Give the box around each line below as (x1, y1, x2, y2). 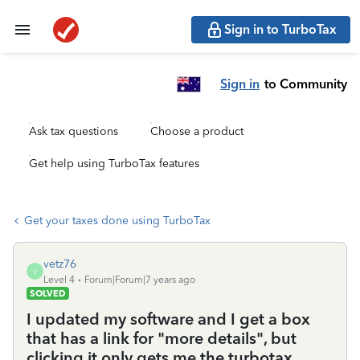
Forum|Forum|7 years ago (84, 274, 195, 285)
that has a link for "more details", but (27, 329, 297, 348)
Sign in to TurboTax (224, 22, 337, 37)
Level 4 (43, 274, 75, 285)
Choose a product (150, 125, 243, 138)
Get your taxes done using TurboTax (24, 214, 211, 227)
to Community (264, 76, 347, 92)
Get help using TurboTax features (29, 157, 199, 170)
